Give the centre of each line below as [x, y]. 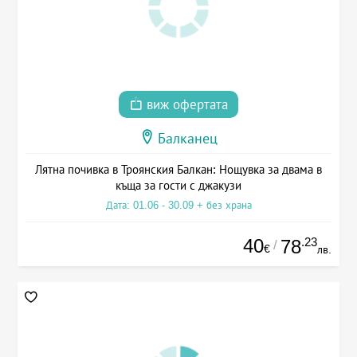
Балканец [188, 139]
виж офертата [185, 105]
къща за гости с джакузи [178, 186]
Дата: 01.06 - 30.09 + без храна [178, 206]
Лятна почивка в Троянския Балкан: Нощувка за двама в [178, 170]
